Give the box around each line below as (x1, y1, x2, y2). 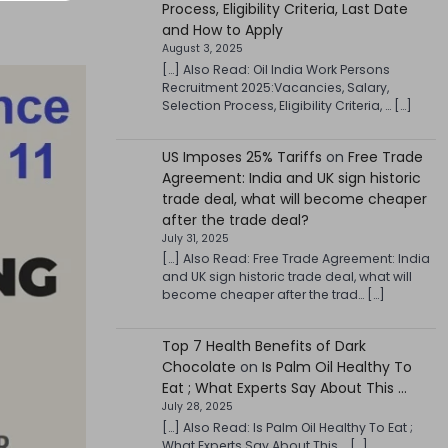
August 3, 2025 (161, 41, 243, 57)
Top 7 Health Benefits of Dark (161, 336, 366, 357)
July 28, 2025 (161, 399, 233, 415)
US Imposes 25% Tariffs (161, 146, 322, 167)
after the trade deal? (161, 209, 309, 230)
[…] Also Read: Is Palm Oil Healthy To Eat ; (161, 418, 413, 436)
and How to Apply (161, 20, 283, 41)
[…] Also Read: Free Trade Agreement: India (161, 250, 430, 268)
